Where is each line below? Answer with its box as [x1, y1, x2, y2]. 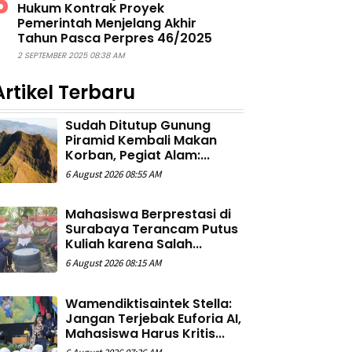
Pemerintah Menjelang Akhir [17, 14, 196, 33]
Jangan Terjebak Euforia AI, [65, 309, 242, 328]
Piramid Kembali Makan [65, 131, 218, 150]
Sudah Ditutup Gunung [65, 116, 211, 135]
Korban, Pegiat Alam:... [65, 146, 211, 165]
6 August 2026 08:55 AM [65, 167, 162, 181]
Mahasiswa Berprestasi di [65, 205, 232, 224]
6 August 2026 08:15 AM [65, 256, 162, 270]
